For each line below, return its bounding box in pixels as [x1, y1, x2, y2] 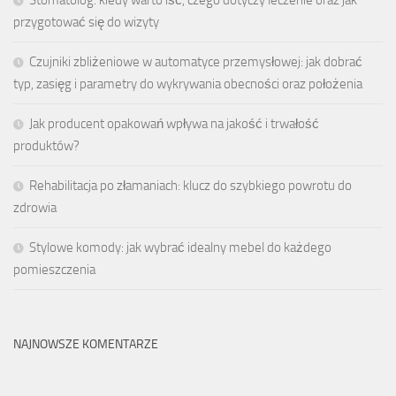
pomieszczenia [13, 262, 95, 278]
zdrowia [13, 200, 57, 217]
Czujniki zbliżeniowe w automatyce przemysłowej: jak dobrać [29, 54, 362, 71]
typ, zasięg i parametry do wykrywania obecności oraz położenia [13, 76, 362, 93]
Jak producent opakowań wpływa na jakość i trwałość [29, 116, 319, 133]
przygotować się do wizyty [13, 14, 159, 31]
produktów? [13, 138, 80, 155]
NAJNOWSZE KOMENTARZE [13, 337, 158, 353]
